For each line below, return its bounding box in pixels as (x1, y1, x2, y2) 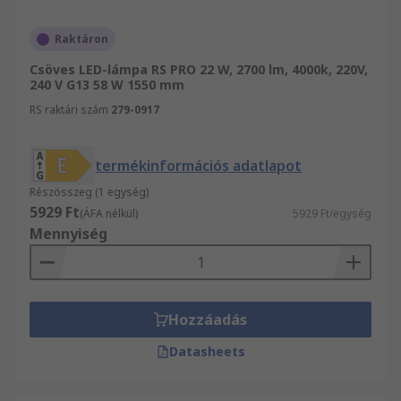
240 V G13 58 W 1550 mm (30, 76, 184, 93)
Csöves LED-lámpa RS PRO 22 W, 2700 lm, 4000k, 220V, (30, 61, 368, 78)
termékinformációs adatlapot (95, 156, 303, 175)
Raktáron (55, 31, 108, 47)
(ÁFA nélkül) (80, 206, 138, 221)
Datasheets (168, 343, 245, 360)
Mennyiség (30, 224, 107, 243)
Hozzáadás (168, 310, 247, 329)
